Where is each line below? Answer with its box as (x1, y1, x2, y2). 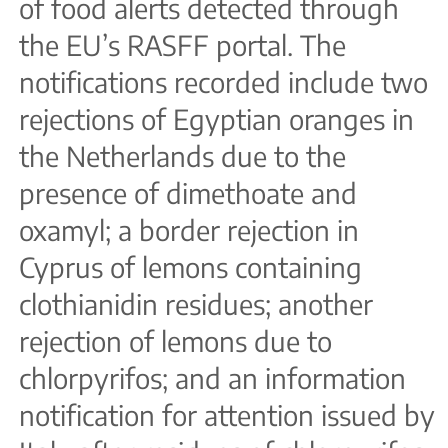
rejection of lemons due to (19, 323, 332, 358)
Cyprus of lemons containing (19, 249, 362, 284)
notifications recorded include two (19, 64, 428, 99)
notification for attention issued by (19, 397, 435, 432)
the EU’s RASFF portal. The (19, 27, 346, 62)
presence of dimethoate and (19, 175, 357, 210)
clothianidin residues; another (19, 286, 373, 321)
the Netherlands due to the (19, 138, 346, 173)
